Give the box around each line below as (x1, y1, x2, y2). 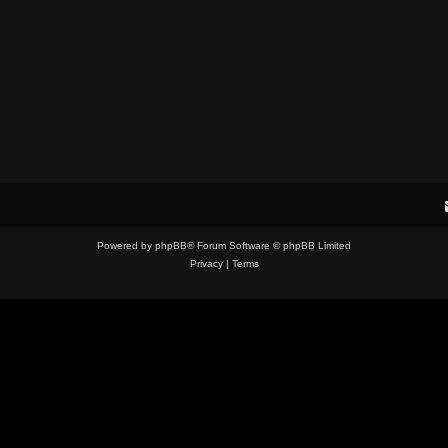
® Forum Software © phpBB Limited (187, 240, 351, 252)
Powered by (97, 240, 155, 252)
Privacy (189, 258, 223, 270)
